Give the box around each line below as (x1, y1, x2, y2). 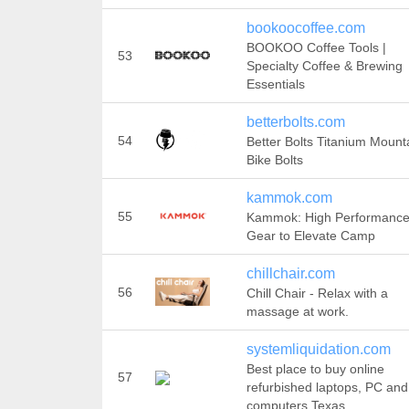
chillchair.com (246, 266, 335, 281)
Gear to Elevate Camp (246, 228, 375, 243)
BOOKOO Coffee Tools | (246, 40, 386, 55)
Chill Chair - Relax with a (246, 286, 388, 300)
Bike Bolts (246, 152, 303, 167)
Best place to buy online (246, 362, 384, 376)
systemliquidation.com (246, 341, 391, 357)
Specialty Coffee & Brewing (246, 58, 403, 73)
